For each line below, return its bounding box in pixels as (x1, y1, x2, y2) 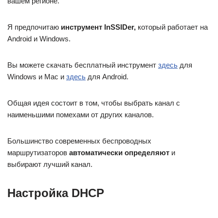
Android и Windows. (7, 34, 71, 43)
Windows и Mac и (7, 72, 66, 81)
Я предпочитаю (7, 22, 61, 31)
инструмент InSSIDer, (61, 22, 136, 31)
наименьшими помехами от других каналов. (7, 110, 154, 119)
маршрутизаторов (7, 148, 69, 157)
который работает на (136, 22, 208, 31)
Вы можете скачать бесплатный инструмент (7, 60, 158, 69)
